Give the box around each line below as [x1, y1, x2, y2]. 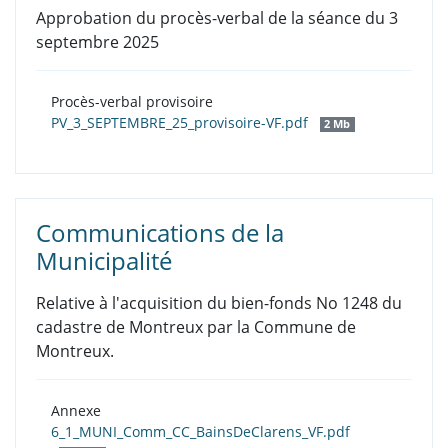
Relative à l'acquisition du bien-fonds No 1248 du [36, 292, 402, 315]
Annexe [51, 401, 101, 421]
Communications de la [36, 216, 284, 250]
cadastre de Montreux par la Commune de [36, 316, 356, 339]
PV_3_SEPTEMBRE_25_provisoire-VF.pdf [51, 113, 312, 133]
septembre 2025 [36, 31, 159, 54]
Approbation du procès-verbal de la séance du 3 [36, 7, 398, 30]
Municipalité [36, 244, 172, 278]
